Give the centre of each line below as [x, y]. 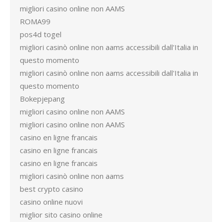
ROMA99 [35, 21]
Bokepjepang [42, 99]
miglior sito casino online [61, 215]
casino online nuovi [51, 202]
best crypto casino [52, 189]
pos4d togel [41, 34]
